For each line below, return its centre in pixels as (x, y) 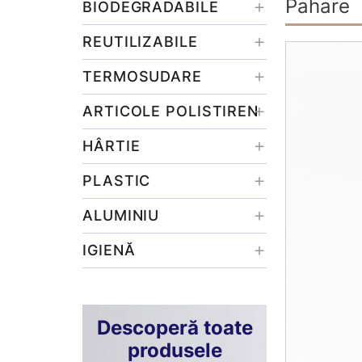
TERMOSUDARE (142, 76)
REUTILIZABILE (140, 42)
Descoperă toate (175, 328)
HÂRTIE (112, 146)
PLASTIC (117, 181)
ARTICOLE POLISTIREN (171, 111)
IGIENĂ (109, 250)
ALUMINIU (121, 215)
